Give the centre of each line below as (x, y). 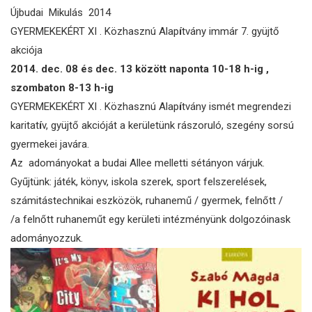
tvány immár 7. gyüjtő (231, 31)
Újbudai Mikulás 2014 (61, 12)
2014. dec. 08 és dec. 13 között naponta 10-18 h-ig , (140, 69)
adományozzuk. (47, 238)
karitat (25, 125)
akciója (26, 50)
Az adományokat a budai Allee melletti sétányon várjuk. (138, 163)
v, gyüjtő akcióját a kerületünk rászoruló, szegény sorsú (168, 125)
